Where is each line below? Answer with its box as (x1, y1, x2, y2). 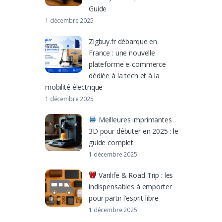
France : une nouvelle (89, 48, 156, 57)
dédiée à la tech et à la (89, 70, 160, 80)
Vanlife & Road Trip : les (96, 170, 173, 180)
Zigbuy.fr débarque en (89, 36, 158, 46)
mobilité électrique (45, 82, 103, 92)
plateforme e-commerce (89, 59, 166, 69)
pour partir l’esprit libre (89, 193, 159, 203)
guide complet (89, 137, 134, 147)
